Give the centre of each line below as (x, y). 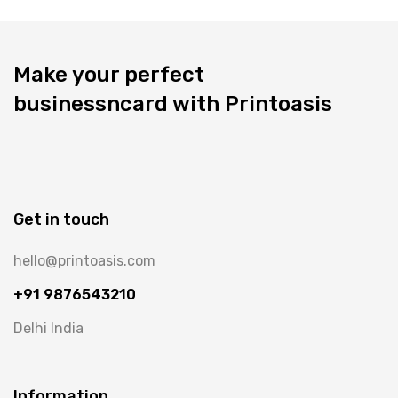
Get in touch (61, 219)
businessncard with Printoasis (173, 104)
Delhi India (48, 328)
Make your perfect (109, 75)
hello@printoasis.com (84, 260)
